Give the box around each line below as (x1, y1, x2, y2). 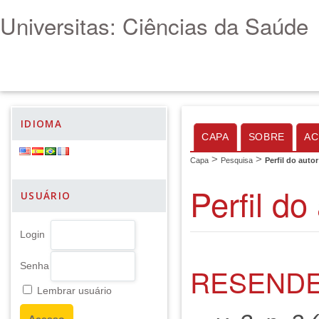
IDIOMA (21, 117, 63, 130)
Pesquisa (221, 156, 253, 164)
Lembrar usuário (37, 286, 112, 296)
